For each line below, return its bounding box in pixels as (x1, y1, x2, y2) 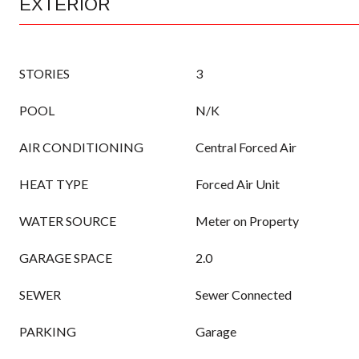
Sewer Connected (196, 287, 292, 302)
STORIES (19, 66, 70, 81)
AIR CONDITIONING (19, 139, 143, 155)
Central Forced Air (196, 139, 296, 155)
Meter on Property (196, 213, 299, 228)
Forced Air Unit (196, 176, 280, 192)
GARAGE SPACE (19, 250, 112, 265)
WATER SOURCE (19, 213, 116, 228)
